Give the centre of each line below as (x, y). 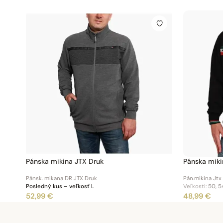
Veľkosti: (195, 187)
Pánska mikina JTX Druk (65, 161)
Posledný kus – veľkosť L (60, 187)
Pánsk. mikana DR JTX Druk (61, 179)
